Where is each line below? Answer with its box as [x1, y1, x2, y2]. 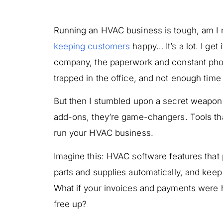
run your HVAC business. [53, 128, 153, 138]
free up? [53, 199, 87, 209]
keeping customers [53, 41, 130, 51]
